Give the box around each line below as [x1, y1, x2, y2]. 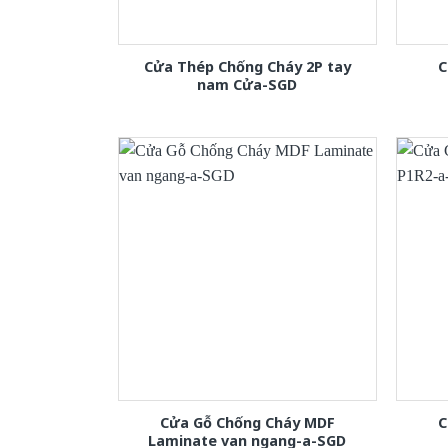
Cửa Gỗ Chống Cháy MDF [159, 412, 335, 432]
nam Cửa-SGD [197, 74, 298, 94]
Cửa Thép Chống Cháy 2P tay [143, 56, 351, 76]
